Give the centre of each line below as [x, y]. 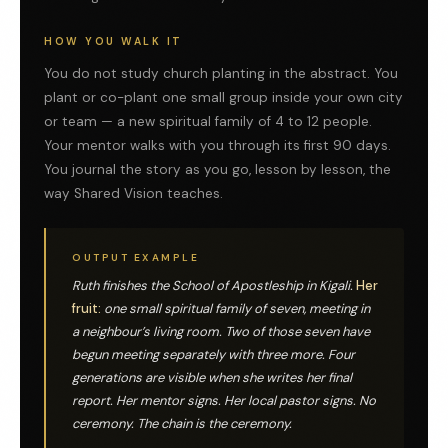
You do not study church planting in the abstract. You [221, 74]
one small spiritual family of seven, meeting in [235, 309]
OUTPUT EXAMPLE [135, 258]
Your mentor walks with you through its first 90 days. [217, 146]
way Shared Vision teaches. [133, 194]
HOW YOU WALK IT [113, 42]
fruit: [86, 309]
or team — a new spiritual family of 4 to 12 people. [208, 122]
